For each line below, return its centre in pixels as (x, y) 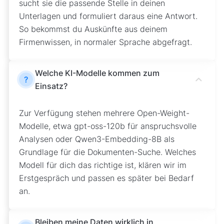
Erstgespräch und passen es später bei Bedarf (106, 178)
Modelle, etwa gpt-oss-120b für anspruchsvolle (107, 126)
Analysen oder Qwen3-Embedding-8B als (96, 139)
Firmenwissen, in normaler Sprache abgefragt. (105, 42)
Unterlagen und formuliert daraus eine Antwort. (108, 16)
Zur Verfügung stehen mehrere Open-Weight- (104, 113)
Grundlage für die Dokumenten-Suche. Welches (107, 152)
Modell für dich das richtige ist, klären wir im (102, 165)
